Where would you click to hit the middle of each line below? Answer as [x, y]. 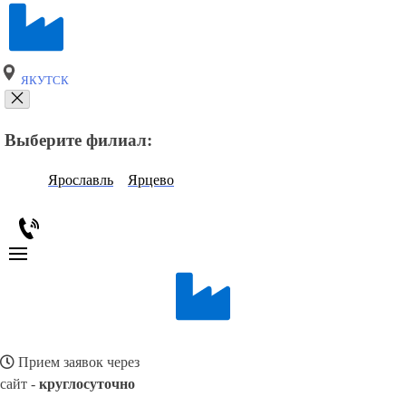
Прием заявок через [77, 362]
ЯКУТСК [43, 81]
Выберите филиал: [78, 140]
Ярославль [81, 180]
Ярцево [151, 180]
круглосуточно [87, 384]
